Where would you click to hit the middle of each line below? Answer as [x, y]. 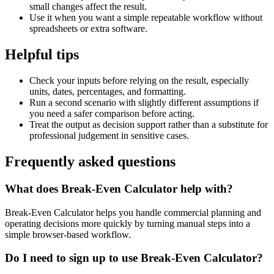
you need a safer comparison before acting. [112, 114]
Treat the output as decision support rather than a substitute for [149, 125]
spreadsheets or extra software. [88, 29]
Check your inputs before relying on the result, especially [139, 81]
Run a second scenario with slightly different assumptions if [144, 103]
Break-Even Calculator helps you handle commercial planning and [133, 212]
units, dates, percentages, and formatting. [108, 92]
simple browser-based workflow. [68, 234]
